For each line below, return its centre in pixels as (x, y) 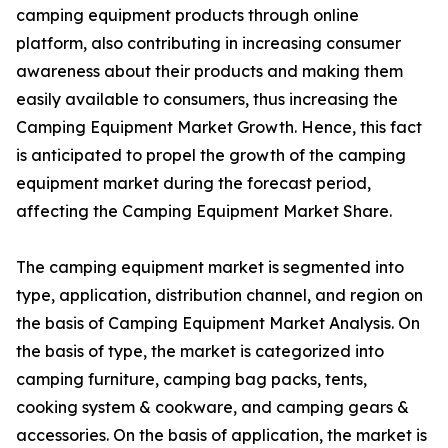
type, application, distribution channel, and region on (219, 295)
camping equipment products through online (187, 15)
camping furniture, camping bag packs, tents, (191, 379)
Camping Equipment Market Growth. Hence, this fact (219, 127)
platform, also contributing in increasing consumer (208, 43)
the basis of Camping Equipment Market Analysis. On (218, 323)
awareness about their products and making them (209, 71)
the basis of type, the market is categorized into (200, 351)
